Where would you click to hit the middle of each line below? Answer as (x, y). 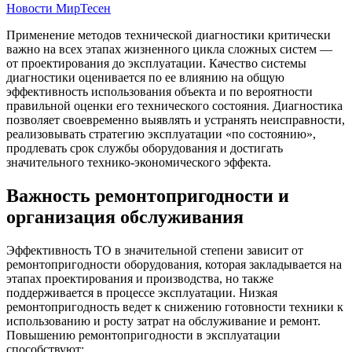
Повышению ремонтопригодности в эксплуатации (143, 335)
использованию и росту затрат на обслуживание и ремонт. (163, 321)
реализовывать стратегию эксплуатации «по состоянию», (161, 134)
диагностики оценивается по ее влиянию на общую (145, 78)
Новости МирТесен (59, 9)
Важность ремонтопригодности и (148, 196)
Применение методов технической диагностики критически (169, 35)
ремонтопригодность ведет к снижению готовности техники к (175, 307)
